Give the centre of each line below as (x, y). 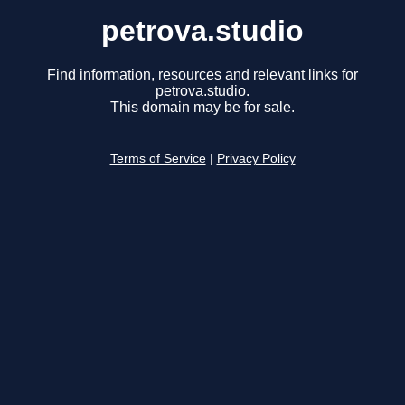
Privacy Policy (256, 159)
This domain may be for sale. (202, 108)
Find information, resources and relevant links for (202, 75)
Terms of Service (158, 159)
